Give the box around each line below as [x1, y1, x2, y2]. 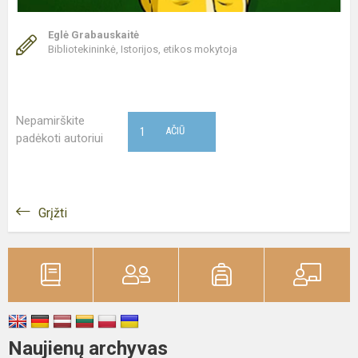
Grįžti [38, 205, 67, 221]
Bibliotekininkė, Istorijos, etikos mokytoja [48, 42, 237, 55]
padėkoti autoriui [16, 130, 103, 145]
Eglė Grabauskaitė [48, 28, 139, 41]
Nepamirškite [16, 113, 85, 128]
